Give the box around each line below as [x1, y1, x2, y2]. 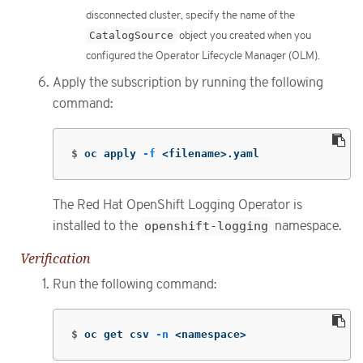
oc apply [84, 147, 143, 160]
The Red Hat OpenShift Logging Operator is [53, 197, 302, 212]
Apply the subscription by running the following [53, 75, 323, 91]
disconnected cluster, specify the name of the [86, 9, 295, 23]
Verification [20, 250, 91, 268]
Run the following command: [53, 277, 216, 293]
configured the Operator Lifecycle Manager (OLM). [86, 49, 320, 63]
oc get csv [84, 327, 156, 340]
